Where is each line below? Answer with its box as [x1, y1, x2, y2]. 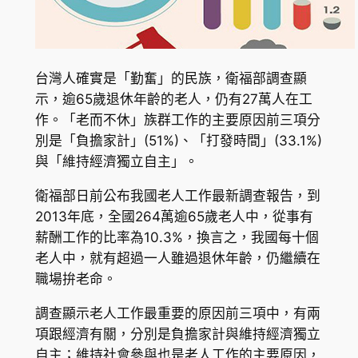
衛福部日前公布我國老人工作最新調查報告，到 [34, 187, 320, 204]
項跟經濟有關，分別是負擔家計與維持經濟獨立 [34, 325, 320, 342]
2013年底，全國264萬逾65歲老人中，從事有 [34, 208, 313, 225]
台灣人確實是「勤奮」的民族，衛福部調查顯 [34, 70, 307, 87]
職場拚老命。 [34, 270, 117, 287]
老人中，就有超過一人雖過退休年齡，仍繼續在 [34, 249, 320, 266]
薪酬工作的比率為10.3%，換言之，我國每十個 [34, 229, 319, 245]
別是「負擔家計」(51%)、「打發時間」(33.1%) [34, 133, 322, 149]
